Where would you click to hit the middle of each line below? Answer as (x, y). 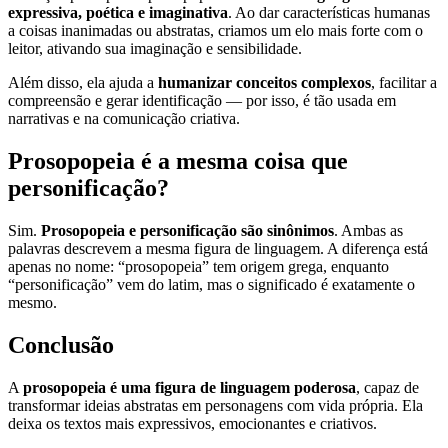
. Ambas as (368, 230)
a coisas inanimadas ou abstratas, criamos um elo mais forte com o (215, 31)
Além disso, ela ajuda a (83, 83)
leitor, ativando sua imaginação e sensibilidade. (155, 49)
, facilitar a (404, 83)
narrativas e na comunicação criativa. (124, 119)
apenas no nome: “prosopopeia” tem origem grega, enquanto (198, 266)
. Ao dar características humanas (329, 13)
